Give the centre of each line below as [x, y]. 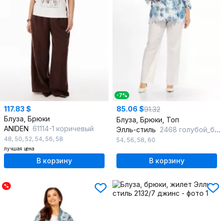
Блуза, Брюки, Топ [148, 120]
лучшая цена [19, 149]
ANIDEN [17, 129]
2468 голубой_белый [187, 130]
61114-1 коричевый [63, 129]
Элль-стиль [137, 130]
